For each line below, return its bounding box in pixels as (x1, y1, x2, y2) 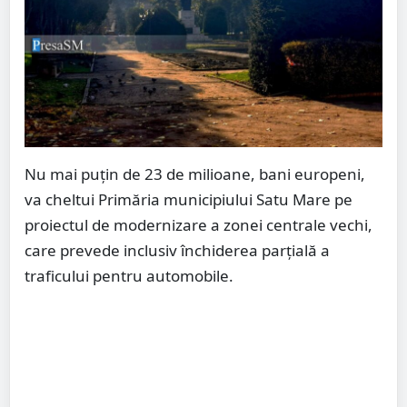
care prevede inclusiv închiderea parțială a (25, 239, 330, 261)
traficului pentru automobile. (25, 264, 233, 286)
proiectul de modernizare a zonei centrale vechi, (25, 213, 372, 235)
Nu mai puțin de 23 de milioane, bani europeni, (25, 163, 365, 184)
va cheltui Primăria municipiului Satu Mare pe (25, 188, 352, 210)
